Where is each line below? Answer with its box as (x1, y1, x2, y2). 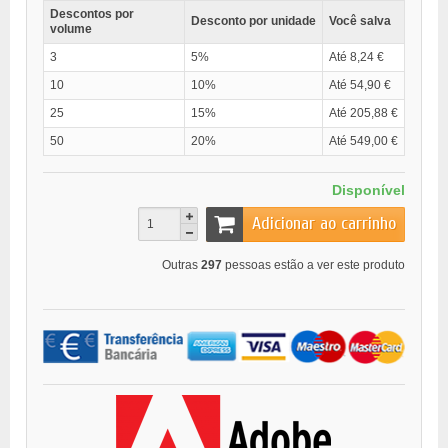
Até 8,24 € (329, 50, 384, 65)
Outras (162, 257, 201, 272)
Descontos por (50, 7, 134, 22)
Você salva (329, 14, 391, 29)
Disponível (332, 182, 405, 199)
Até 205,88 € (329, 106, 398, 121)
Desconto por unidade (191, 14, 316, 29)
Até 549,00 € (329, 134, 398, 149)
